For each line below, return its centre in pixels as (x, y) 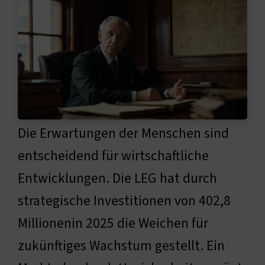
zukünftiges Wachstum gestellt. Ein (121, 246)
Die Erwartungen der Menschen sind (123, 134)
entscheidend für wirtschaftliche (113, 156)
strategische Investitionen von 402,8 (124, 201)
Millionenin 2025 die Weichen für (113, 224)
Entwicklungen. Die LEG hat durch (117, 179)
